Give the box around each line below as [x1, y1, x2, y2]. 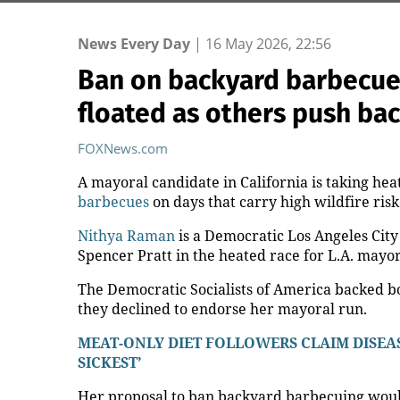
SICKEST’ [78, 353, 141, 372]
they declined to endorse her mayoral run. [78, 299, 367, 319]
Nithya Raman [78, 226, 175, 246]
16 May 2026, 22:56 [205, 34, 331, 54]
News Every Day [78, 34, 190, 54]
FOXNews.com [78, 139, 168, 157]
